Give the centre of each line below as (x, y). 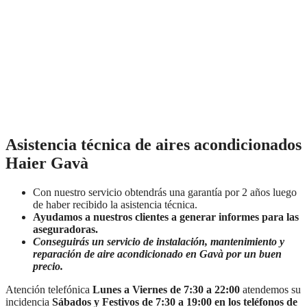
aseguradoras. (65, 230)
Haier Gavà (47, 163)
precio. (49, 267)
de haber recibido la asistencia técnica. (116, 205)
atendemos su (270, 290)
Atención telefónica (49, 290)
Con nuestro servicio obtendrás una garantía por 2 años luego (165, 193)
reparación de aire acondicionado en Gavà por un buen (157, 254)
